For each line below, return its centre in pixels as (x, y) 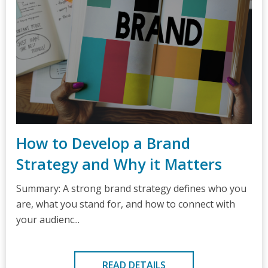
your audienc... (48, 220)
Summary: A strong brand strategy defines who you (131, 188)
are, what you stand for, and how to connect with (126, 204)
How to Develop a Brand (103, 143)
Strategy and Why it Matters (119, 164)
